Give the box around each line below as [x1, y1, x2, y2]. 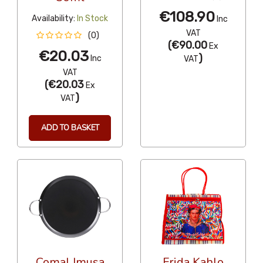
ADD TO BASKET [41, 122, 99, 133]
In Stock [77, 13, 108, 23]
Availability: [32, 13, 75, 23]
